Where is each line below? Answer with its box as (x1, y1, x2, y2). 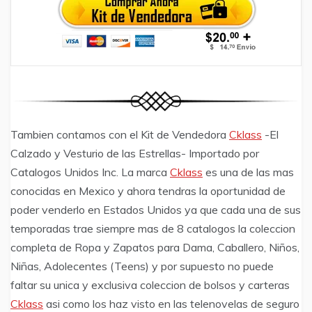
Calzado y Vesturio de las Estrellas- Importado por (10, 146, 259, 160)
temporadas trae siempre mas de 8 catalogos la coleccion (10, 221, 295, 235)
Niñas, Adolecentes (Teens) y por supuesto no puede (10, 258, 274, 273)
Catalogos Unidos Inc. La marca (10, 164, 170, 179)
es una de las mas (203, 164, 294, 179)
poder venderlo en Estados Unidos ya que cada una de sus (10, 202, 301, 217)
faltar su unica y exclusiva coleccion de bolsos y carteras (10, 277, 290, 292)
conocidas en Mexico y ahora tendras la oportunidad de (10, 183, 286, 198)
